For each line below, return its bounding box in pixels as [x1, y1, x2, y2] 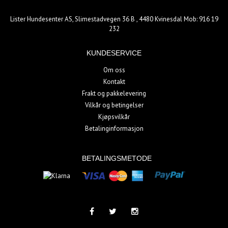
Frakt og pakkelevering [82, 89, 146, 98]
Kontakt [103, 77, 125, 86]
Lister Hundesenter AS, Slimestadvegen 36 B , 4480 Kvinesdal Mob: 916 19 [10, 14, 218, 23]
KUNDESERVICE [87, 48, 141, 57]
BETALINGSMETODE [81, 154, 152, 162]
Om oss [103, 65, 125, 74]
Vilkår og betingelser [84, 100, 144, 109]
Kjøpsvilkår [98, 112, 130, 121]
